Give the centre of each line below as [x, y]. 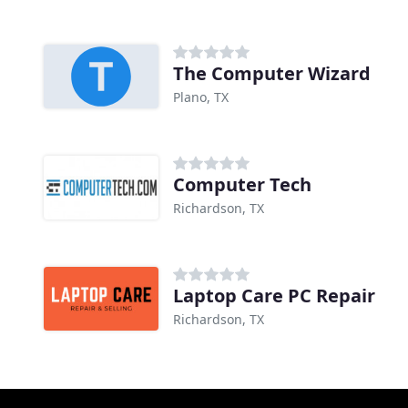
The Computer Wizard [272, 74]
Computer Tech [242, 185]
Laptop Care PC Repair [274, 296]
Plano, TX [201, 97]
